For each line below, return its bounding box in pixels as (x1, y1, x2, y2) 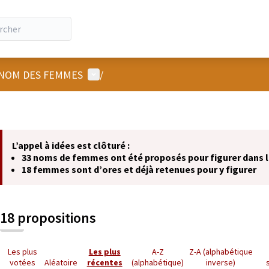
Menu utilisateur (87, 67, 162, 81)
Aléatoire (44, 257, 78, 268)
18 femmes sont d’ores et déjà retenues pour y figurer (22, 163, 256, 175)
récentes (86, 257, 122, 268)
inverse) (206, 257, 236, 268)
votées (9, 257, 35, 268)
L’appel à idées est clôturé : (12, 139, 130, 151)
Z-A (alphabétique (189, 246, 253, 257)
